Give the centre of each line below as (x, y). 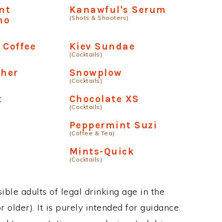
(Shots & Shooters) (99, 18)
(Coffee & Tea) (92, 133)
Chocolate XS (104, 99)
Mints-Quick (102, 151)
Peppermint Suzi (113, 125)
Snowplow (96, 73)
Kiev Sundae (102, 46)
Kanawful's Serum (118, 10)
